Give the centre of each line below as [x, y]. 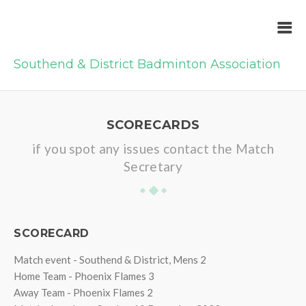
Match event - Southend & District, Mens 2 [110, 260]
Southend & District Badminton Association [147, 64]
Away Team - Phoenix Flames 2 [83, 292]
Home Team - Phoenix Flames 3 [84, 276]
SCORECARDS [153, 125]
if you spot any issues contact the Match [153, 149]
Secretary [153, 166]
